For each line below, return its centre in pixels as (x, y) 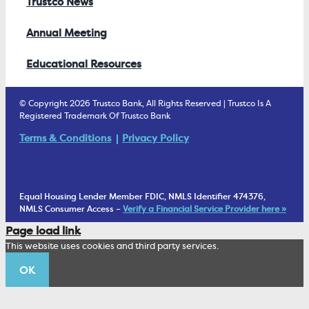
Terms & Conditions (65, 138)
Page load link (43, 231)
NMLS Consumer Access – (71, 209)
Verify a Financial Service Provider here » (205, 209)
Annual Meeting (67, 33)
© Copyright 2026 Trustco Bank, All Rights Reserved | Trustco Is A (145, 104)
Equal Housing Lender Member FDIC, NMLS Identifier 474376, (142, 197)
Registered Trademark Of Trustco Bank (95, 116)
